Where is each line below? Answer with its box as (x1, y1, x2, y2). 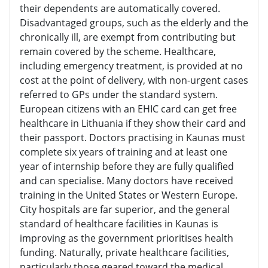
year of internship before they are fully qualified (20, 160, 234, 173)
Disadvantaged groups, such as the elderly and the (20, 16, 248, 30)
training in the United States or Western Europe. (20, 188, 237, 202)
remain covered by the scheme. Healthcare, (20, 45, 216, 59)
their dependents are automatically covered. (20, 2, 220, 16)
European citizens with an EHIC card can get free (20, 102, 237, 116)
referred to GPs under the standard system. (20, 88, 218, 102)
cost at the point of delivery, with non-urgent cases (20, 74, 248, 87)
